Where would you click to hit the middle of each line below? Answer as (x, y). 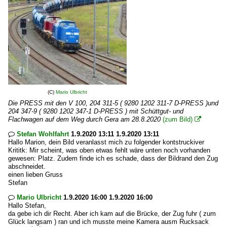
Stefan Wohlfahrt (43, 134)
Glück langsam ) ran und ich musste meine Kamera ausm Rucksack (108, 222)
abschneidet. (27, 166)
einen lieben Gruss (35, 175)
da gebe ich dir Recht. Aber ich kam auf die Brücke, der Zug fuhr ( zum (112, 214)
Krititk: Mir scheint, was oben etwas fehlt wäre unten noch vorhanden (109, 150)
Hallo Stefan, (27, 205)
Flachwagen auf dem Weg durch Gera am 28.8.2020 (84, 119)
